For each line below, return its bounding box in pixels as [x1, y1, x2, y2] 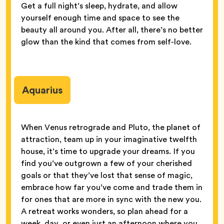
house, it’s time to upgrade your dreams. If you [21, 145, 195, 157]
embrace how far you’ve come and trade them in [21, 181, 202, 193]
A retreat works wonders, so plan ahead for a [21, 205, 188, 217]
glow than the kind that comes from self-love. [21, 35, 191, 47]
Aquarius [22, 82, 62, 97]
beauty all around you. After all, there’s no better [21, 23, 203, 35]
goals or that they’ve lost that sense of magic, [21, 169, 192, 181]
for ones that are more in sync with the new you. [21, 193, 201, 205]
